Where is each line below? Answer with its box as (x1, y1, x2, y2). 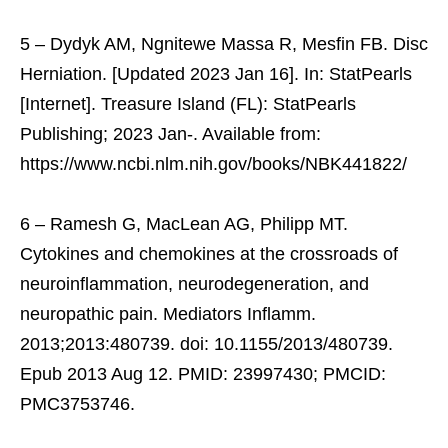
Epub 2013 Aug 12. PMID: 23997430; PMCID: (20, 363, 386, 384)
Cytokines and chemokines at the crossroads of (20, 243, 398, 264)
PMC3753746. (20, 393, 135, 414)
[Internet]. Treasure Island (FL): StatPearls (20, 93, 356, 114)
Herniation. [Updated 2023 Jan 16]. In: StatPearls (20, 63, 412, 84)
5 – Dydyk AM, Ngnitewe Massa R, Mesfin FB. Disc (20, 33, 428, 54)
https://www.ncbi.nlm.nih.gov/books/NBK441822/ (20, 153, 407, 174)
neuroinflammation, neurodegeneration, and (20, 273, 369, 294)
